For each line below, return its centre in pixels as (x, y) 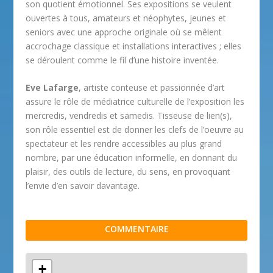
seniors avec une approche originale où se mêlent (124, 32)
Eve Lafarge (52, 88)
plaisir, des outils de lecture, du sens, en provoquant (128, 172)
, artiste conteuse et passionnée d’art (152, 88)
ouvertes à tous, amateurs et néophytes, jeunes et (126, 18)
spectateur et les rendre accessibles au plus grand (124, 144)
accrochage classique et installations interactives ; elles (134, 46)
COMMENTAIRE (136, 229)
